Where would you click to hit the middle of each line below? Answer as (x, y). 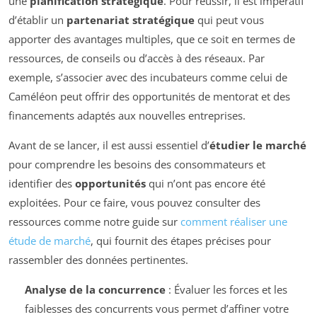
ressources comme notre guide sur (94, 221)
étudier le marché (258, 145)
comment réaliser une (234, 221)
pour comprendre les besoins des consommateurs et (137, 164)
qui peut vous (229, 19)
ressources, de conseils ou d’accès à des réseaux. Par (137, 58)
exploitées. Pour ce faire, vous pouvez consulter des (134, 202)
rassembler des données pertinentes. (98, 259)
